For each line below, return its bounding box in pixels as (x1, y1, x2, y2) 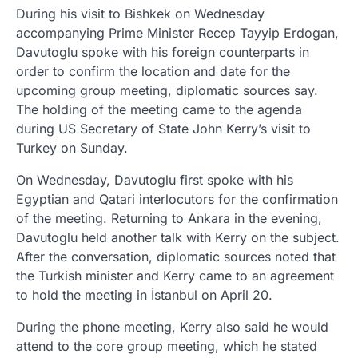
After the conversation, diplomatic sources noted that (16, 248, 336, 265)
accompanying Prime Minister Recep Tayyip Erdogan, (16, 24, 339, 41)
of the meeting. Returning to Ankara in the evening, (16, 209, 322, 226)
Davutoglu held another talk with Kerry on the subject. (16, 229, 340, 245)
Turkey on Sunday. (16, 139, 128, 156)
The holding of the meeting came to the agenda (16, 101, 302, 117)
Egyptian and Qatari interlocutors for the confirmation (16, 190, 338, 207)
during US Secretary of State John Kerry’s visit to (16, 120, 311, 137)
